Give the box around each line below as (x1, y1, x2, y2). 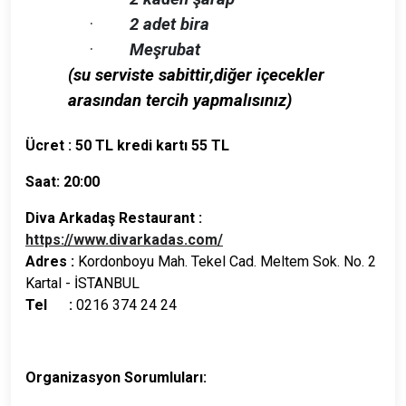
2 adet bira (130, 14, 210, 34)
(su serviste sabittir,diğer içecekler (68, 64, 324, 85)
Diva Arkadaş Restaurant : (25, 208, 202, 227)
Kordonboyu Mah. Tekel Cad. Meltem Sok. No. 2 (78, 252, 376, 270)
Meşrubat (130, 39, 201, 60)
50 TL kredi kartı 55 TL (72, 136, 229, 154)
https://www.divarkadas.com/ (25, 230, 223, 248)
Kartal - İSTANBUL (25, 274, 140, 292)
